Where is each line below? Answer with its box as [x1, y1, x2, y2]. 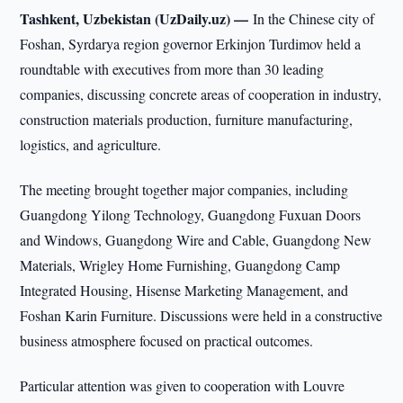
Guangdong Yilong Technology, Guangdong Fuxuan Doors [20, 205, 362, 224]
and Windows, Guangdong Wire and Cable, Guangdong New [20, 230, 372, 249]
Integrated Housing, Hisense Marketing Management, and [20, 281, 349, 300]
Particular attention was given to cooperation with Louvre [20, 376, 345, 395]
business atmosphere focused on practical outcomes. [20, 331, 314, 350]
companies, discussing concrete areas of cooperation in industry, [20, 85, 382, 103]
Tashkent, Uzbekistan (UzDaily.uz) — [20, 8, 254, 29]
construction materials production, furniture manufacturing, [20, 110, 354, 129]
